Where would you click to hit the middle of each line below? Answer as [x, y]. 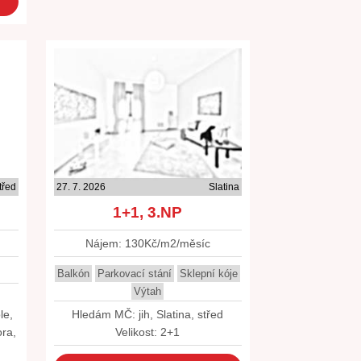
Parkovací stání [135, 274]
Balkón [74, 274]
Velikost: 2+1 [148, 332]
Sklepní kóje [209, 274]
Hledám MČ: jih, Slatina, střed [148, 314]
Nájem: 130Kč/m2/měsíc [147, 243]
